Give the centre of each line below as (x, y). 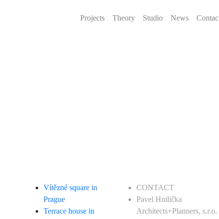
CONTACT (155, 187)
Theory (123, 18)
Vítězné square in (70, 187)
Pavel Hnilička (159, 199)
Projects (92, 18)
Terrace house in (69, 211)
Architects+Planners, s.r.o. (177, 211)
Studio (153, 18)
